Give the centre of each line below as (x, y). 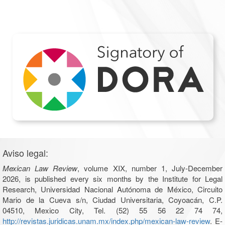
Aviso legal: (25, 153)
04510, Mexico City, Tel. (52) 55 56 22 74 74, (113, 210)
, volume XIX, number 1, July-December (150, 168)
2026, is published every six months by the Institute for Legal (113, 179)
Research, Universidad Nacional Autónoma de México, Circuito (113, 189)
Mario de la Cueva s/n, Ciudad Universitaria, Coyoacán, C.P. (113, 200)
